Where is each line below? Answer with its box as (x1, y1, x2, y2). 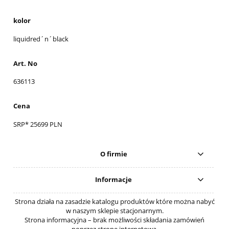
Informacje (95, 175, 132, 185)
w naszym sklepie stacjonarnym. (65, 205, 164, 215)
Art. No (13, 58, 37, 68)
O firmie (100, 149, 127, 159)
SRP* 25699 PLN (13, 119, 62, 129)
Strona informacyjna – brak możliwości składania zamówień (25, 215, 204, 224)
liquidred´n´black (13, 34, 68, 43)
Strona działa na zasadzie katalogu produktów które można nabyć (14, 196, 215, 206)
